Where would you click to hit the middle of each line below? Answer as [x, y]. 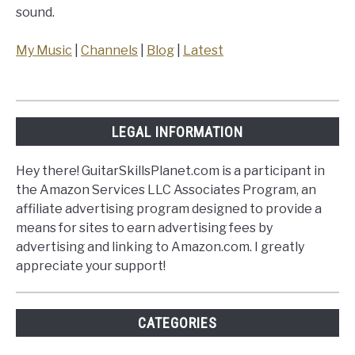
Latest [203, 51]
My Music [44, 51]
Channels [109, 51]
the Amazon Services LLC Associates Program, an [166, 189]
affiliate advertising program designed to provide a [169, 208]
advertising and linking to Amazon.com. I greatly [160, 246]
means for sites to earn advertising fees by [144, 227]
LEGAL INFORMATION [177, 132]
